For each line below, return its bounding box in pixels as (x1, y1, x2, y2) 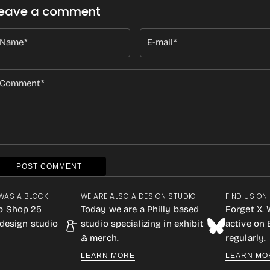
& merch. (81, 233, 119, 243)
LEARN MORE (81, 251, 135, 260)
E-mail (147, 37, 174, 48)
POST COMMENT (16, 162, 82, 171)
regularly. (225, 233, 266, 243)
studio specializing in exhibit (81, 218, 204, 229)
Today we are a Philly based (81, 204, 199, 215)
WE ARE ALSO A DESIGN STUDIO (81, 191, 196, 201)
